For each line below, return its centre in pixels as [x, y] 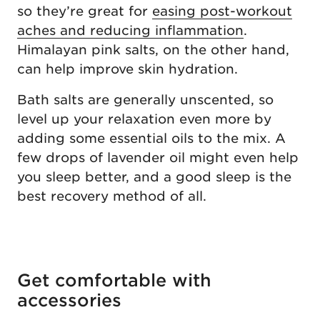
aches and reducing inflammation [130, 30]
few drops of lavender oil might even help [158, 157]
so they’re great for [85, 11]
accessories [69, 300]
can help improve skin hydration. [127, 69]
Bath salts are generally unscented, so [145, 99]
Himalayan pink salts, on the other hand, [153, 49]
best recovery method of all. [114, 196]
